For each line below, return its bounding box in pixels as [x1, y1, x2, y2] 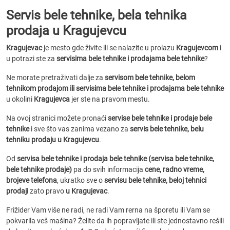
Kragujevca [34, 95, 70, 103]
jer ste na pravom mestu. [70, 95, 150, 103]
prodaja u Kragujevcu [6, 23, 126, 38]
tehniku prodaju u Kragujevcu [6, 136, 99, 144]
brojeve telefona [6, 176, 57, 184]
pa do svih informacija [72, 165, 145, 174]
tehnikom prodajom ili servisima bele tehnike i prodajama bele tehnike [6, 84, 224, 92]
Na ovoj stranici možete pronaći [6, 114, 108, 122]
